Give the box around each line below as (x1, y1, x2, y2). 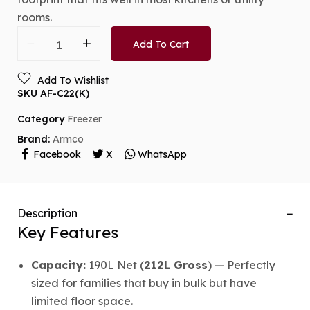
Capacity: (31, 257, 86, 272)
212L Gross (144, 257, 208, 272)
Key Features (17, 221, 118, 242)
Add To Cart (133, 37, 189, 51)
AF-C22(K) (40, 86, 89, 100)
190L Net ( (86, 257, 144, 272)
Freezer (67, 112, 102, 125)
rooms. (17, 10, 52, 25)
